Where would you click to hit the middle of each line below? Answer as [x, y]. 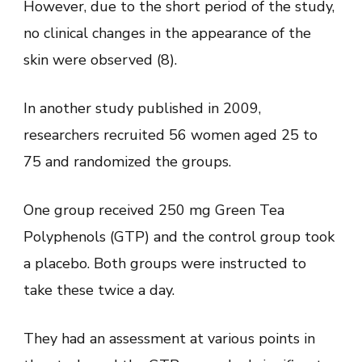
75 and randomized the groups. [127, 161]
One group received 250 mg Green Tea [154, 210]
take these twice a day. [99, 290]
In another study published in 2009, [142, 108]
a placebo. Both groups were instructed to [165, 263]
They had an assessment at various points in [169, 338]
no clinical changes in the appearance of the [167, 33]
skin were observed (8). [100, 59]
